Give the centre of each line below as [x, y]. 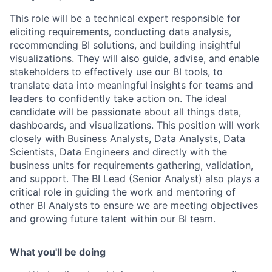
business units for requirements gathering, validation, [131, 165]
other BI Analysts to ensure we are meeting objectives [134, 205]
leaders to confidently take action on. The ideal [118, 98]
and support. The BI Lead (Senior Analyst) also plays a [135, 178]
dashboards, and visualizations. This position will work [135, 125]
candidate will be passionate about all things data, [125, 112]
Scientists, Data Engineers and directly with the [118, 152]
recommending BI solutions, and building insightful [125, 45]
